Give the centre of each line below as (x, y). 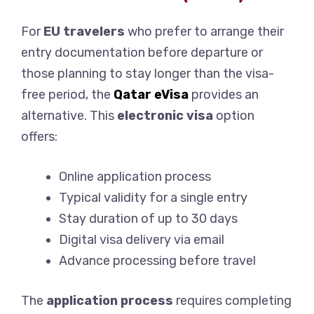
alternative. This (69, 116)
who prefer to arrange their (204, 32)
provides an (224, 95)
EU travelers (84, 32)
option (234, 116)
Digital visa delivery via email (142, 240)
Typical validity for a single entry (153, 198)
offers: (39, 137)
